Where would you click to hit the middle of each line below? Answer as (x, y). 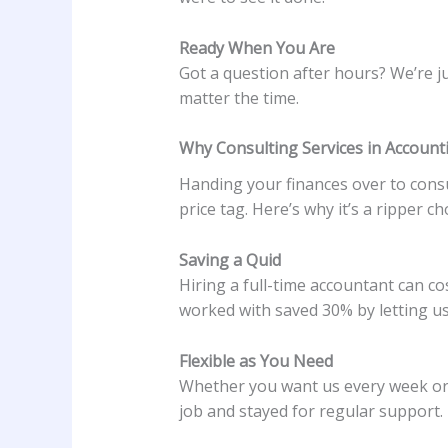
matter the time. (238, 97)
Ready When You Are (256, 47)
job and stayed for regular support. (310, 410)
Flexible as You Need (255, 360)
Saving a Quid (229, 260)
